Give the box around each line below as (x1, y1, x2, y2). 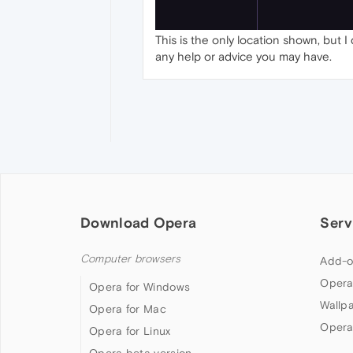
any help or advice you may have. (155, 49, 332, 63)
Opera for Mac (89, 302, 166, 315)
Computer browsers (80, 251, 181, 266)
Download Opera (80, 214, 197, 231)
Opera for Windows (89, 280, 191, 293)
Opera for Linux (89, 324, 171, 337)
